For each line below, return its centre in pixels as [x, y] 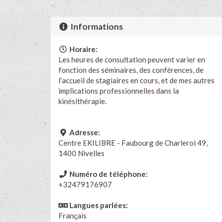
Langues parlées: [98, 205]
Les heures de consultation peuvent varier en [132, 59]
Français [73, 215]
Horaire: [83, 49]
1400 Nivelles [82, 153]
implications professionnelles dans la [119, 90]
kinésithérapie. [83, 101]
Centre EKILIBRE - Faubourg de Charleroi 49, [133, 142]
